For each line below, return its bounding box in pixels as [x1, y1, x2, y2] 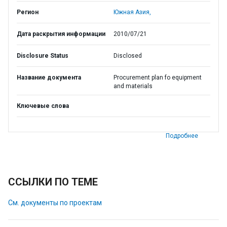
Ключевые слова [17, 102, 69, 109]
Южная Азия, [113, 9, 151, 16]
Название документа [17, 74, 81, 81]
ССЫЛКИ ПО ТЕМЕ [8, 176, 98, 188]
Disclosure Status [17, 52, 68, 59]
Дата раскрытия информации [17, 30, 105, 37]
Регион [17, 9, 39, 16]
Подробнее [166, 132, 198, 139]
